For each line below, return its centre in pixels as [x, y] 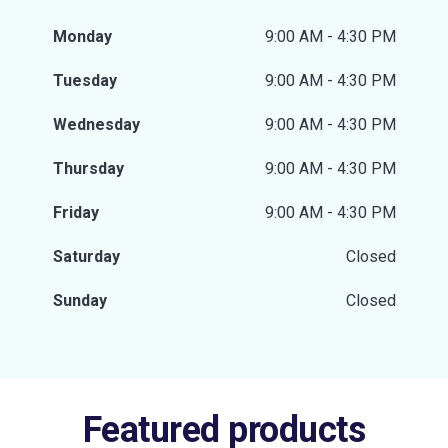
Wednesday [96, 124]
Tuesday [84, 80]
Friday [75, 212]
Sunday [79, 300]
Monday [82, 36]
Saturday [86, 256]
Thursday [88, 168]
